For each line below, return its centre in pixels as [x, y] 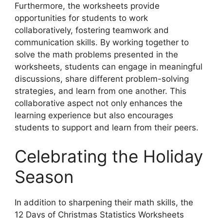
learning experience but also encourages [94, 115]
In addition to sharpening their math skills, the [104, 203]
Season [44, 177]
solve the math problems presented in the [96, 54]
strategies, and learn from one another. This [100, 91]
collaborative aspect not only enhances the [99, 103]
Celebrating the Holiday [109, 156]
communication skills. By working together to [102, 42]
